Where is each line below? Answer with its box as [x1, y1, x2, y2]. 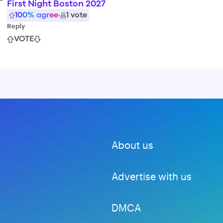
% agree [27, 12, 58, 19]
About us [111, 139, 153, 151]
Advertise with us [111, 170, 192, 182]
